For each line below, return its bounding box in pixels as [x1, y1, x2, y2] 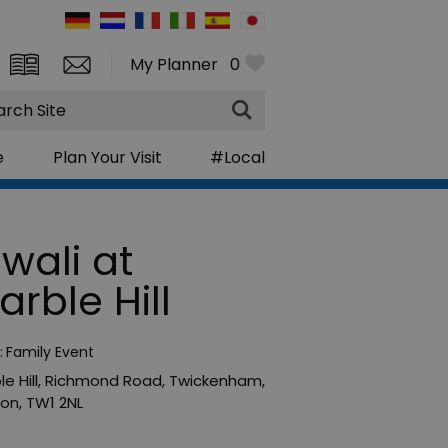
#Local [209, 145, 265, 169]
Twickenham [169, 369, 262, 391]
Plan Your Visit [52, 145, 162, 169]
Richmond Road [45, 369, 162, 391]
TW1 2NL [26, 391, 83, 413]
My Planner [130, 53, 218, 76]
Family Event [6, 341, 94, 362]
